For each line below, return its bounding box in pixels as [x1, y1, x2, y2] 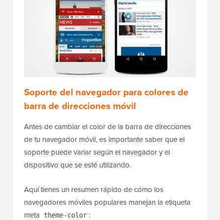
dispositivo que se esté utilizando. [24, 159, 131, 170]
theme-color [44, 211, 87, 219]
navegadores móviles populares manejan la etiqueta [24, 196, 191, 207]
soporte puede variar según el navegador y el [24, 146, 170, 157]
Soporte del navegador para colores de [24, 84, 189, 99]
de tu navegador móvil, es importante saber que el [24, 134, 185, 144]
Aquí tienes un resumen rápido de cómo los [24, 184, 164, 194]
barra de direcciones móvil [24, 98, 136, 112]
